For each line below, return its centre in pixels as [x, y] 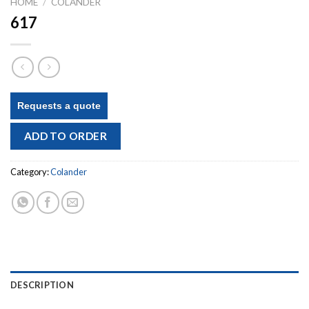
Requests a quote [59, 106]
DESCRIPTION [42, 285]
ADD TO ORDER [66, 136]
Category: [30, 171]
